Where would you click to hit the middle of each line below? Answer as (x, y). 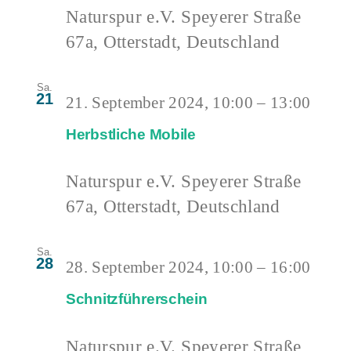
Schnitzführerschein (137, 299)
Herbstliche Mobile (131, 134)
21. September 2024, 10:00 (159, 102)
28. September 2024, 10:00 (159, 268)
